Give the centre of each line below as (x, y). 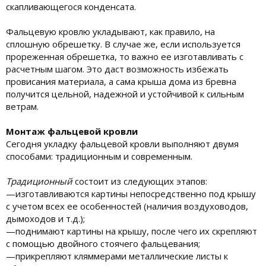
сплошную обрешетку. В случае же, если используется (123, 44)
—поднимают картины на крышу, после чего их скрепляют (132, 231)
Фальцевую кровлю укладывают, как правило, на (110, 31)
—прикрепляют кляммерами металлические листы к (117, 256)
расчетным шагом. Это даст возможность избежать (117, 69)
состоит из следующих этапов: (140, 181)
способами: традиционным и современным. (99, 156)
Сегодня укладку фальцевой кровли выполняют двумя (122, 143)
